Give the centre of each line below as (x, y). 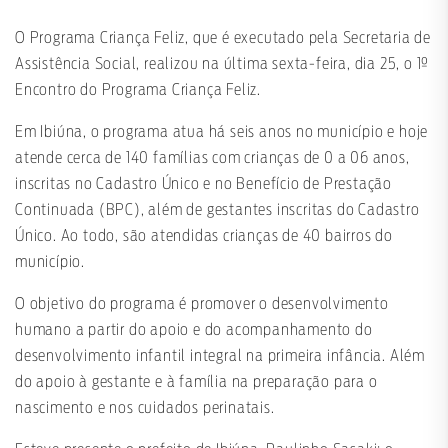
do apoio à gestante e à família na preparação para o (196, 381)
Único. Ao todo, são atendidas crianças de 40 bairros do (204, 235)
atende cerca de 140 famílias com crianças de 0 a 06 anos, (212, 157)
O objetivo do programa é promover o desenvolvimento (202, 303)
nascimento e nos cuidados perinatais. (145, 407)
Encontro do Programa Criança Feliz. (138, 89)
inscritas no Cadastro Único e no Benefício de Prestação (203, 183)
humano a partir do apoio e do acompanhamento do (194, 329)
